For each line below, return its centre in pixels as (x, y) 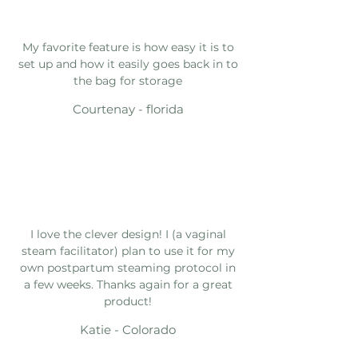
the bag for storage (128, 80)
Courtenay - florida (128, 109)
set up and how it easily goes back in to (128, 64)
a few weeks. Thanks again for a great (128, 284)
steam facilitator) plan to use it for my (128, 251)
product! (128, 301)
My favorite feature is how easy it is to (128, 47)
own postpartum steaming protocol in (128, 267)
